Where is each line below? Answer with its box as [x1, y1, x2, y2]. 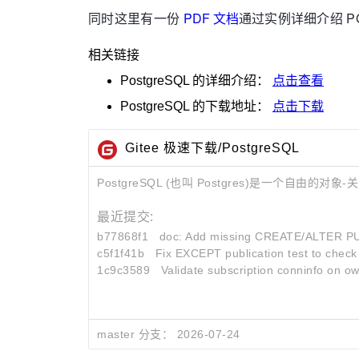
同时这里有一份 [88, 9, 184, 28]
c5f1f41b [97, 247, 144, 260]
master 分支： [97, 328, 173, 341]
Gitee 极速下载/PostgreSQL [125, 141, 300, 155]
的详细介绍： [189, 74, 272, 88]
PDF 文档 [183, 9, 239, 28]
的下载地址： [189, 99, 272, 114]
